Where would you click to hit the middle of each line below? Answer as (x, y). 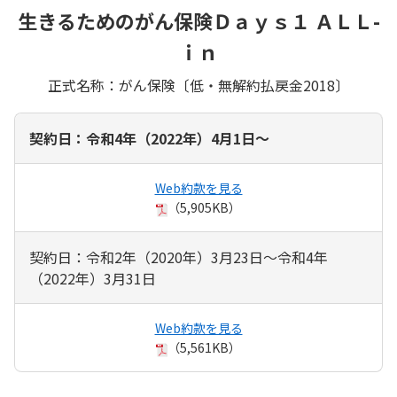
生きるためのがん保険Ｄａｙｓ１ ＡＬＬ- (198, 20)
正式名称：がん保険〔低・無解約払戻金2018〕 (198, 85)
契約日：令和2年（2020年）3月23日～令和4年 (179, 257)
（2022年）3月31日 (93, 278)
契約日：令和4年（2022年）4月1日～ (149, 138)
